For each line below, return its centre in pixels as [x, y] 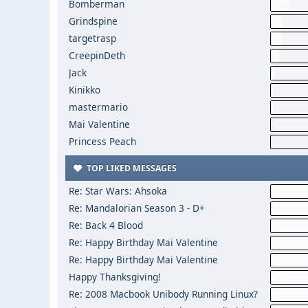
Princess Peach [102, 141]
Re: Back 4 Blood [106, 225]
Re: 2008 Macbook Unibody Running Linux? [163, 294]
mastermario [98, 107]
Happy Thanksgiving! [114, 277]
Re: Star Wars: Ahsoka [118, 191]
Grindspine [93, 21]
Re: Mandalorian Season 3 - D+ [136, 208]
